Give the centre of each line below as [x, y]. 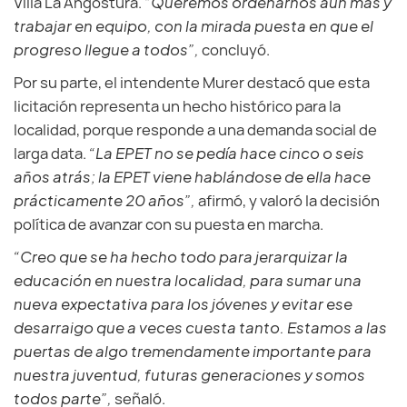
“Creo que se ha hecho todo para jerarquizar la [181, 257]
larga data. [51, 154]
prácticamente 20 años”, [104, 200]
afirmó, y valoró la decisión [288, 201]
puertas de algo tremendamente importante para [193, 351]
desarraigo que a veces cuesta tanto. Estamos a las [200, 328]
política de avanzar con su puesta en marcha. [169, 224]
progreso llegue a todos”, [108, 50]
